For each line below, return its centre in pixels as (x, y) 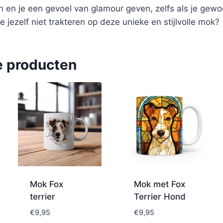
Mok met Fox (159, 184)
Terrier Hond (160, 196)
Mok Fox (47, 184)
